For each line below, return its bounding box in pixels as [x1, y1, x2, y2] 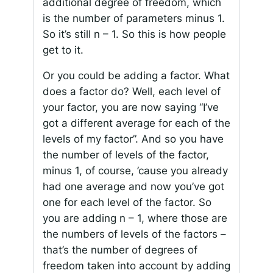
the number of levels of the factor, [42, 149, 209, 161]
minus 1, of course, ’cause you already [42, 165, 228, 177]
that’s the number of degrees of [42, 244, 197, 257]
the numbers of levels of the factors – [42, 228, 226, 241]
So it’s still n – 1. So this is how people [42, 27, 226, 40]
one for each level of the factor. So [42, 196, 211, 209]
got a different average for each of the [42, 117, 230, 130]
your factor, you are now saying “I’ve [42, 101, 219, 114]
